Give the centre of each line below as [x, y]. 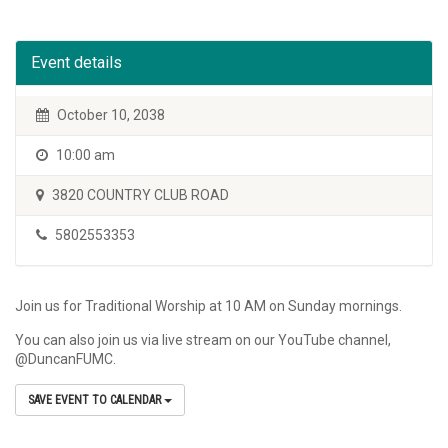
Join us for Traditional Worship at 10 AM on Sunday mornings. [208, 306]
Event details [76, 62]
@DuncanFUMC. [65, 359]
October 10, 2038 [109, 115]
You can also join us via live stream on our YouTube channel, [203, 340]
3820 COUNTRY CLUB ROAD [139, 195]
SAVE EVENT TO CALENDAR [96, 400]
